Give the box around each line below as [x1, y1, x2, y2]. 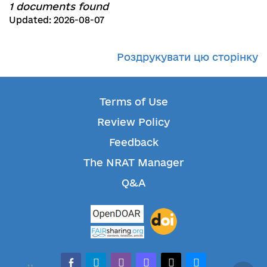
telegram [85, 253, 133, 265]
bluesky [185, 253, 225, 265]
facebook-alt [60, 253, 126, 265]
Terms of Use [99, 95, 168, 107]
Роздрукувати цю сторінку [117, 51, 258, 63]
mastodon [135, 253, 188, 265]
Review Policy [97, 116, 170, 128]
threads [160, 253, 201, 265]
